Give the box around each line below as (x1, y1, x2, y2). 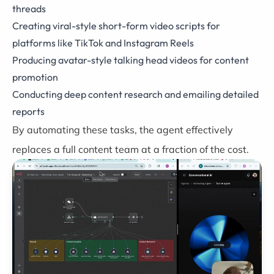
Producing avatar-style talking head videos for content (12, 54, 249, 66)
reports (12, 105, 45, 117)
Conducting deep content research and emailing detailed (12, 88, 259, 100)
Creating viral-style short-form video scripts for (12, 20, 220, 32)
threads (12, 2, 46, 15)
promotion (12, 71, 58, 83)
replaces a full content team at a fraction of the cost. (12, 143, 249, 155)
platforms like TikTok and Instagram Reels (12, 37, 194, 49)
